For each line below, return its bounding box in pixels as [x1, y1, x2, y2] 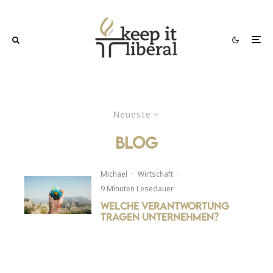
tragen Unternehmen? [101, 210, 219, 223]
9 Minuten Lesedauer [101, 183, 174, 194]
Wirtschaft [138, 168, 174, 179]
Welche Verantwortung [101, 199, 230, 212]
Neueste [113, 108, 151, 120]
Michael [101, 168, 128, 179]
